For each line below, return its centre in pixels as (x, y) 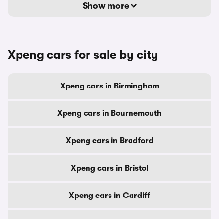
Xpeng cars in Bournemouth (109, 113)
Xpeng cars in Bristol (109, 168)
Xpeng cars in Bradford (109, 141)
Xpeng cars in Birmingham (109, 86)
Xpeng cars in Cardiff (109, 196)
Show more (107, 6)
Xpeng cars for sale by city (83, 55)
